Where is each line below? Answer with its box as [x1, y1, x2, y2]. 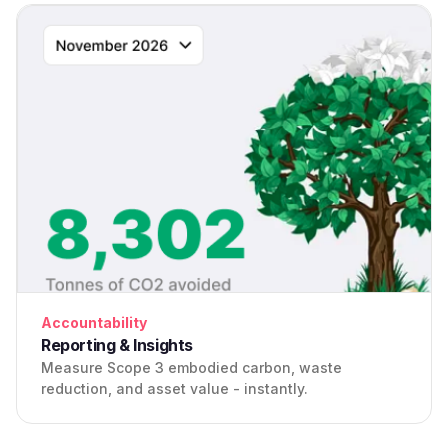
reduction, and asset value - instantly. [41, 380, 308, 398]
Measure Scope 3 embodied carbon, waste [41, 359, 342, 377]
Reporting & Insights [41, 335, 193, 356]
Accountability [41, 314, 147, 332]
